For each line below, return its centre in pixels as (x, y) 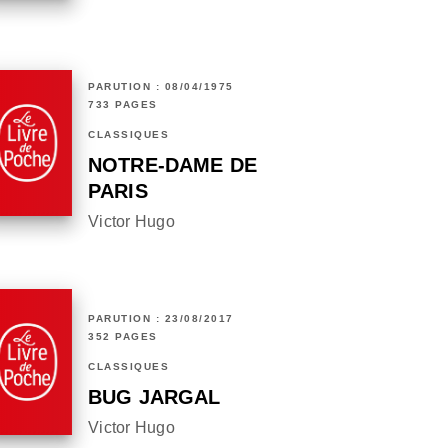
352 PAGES (123, 337)
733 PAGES (123, 105)
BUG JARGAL (154, 397)
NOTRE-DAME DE (173, 165)
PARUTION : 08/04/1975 (161, 87)
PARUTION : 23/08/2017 (161, 319)
